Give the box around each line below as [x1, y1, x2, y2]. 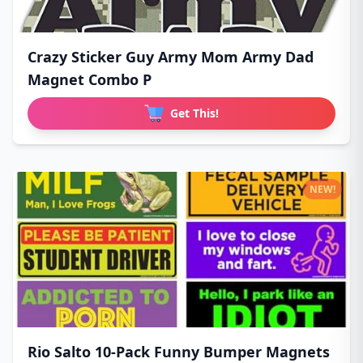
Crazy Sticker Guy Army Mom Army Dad [28, 46, 314, 66]
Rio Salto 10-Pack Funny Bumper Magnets [28, 341, 330, 361]
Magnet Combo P [28, 69, 152, 89]
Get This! [170, 105, 219, 121]
